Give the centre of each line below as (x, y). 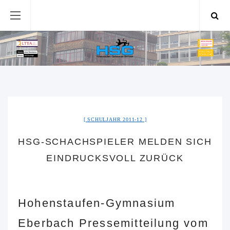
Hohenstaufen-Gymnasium (97, 203)
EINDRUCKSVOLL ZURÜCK (115, 158)
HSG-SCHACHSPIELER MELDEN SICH (115, 142)
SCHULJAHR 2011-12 (115, 120)
